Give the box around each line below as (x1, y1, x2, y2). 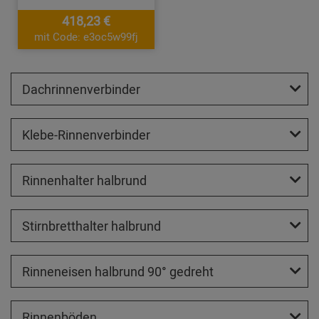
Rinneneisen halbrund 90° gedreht (22, 262, 214, 280)
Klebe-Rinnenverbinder (22, 125, 150, 143)
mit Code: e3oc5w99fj (34, 28, 139, 43)
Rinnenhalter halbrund (22, 171, 147, 189)
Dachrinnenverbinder (22, 80, 140, 98)
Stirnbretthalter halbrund (22, 216, 161, 234)
